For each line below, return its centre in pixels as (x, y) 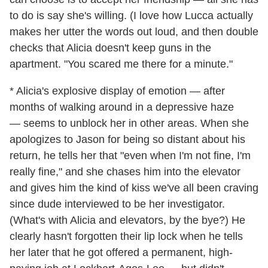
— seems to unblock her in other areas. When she (129, 124)
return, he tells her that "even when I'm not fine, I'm (130, 156)
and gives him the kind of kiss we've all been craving (134, 188)
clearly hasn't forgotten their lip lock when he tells (126, 237)
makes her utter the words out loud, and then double (134, 32)
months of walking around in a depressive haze (122, 107)
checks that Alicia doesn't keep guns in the (110, 48)
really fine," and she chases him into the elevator (125, 172)
